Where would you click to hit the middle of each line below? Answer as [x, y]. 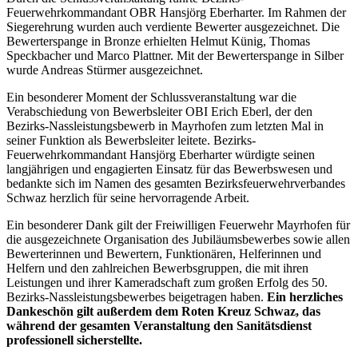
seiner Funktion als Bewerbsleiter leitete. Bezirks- [131, 140]
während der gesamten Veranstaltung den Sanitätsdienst [159, 325]
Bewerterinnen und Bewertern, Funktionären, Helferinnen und [164, 253]
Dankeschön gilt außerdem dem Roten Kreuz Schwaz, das [163, 311]
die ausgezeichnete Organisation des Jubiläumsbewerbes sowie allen [178, 239]
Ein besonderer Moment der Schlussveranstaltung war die [151, 97]
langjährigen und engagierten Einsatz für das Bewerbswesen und [169, 169]
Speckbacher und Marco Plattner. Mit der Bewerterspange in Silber [175, 55]
